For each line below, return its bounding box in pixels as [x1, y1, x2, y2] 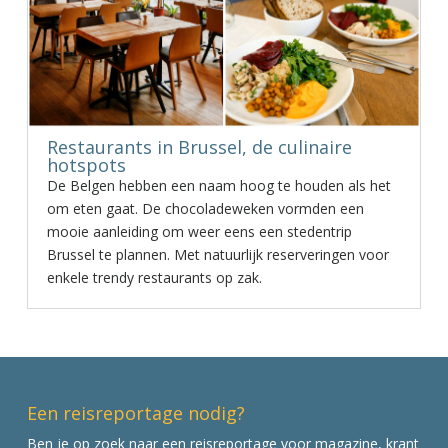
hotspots [46, 153, 126, 177]
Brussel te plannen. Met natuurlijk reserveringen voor [46, 245, 389, 264]
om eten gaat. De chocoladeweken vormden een [46, 199, 364, 218]
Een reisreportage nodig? [26, 401, 245, 426]
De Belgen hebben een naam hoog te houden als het [46, 176, 391, 195]
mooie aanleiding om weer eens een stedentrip [46, 222, 352, 241]
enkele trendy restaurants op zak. [46, 268, 262, 287]
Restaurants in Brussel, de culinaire [46, 135, 352, 159]
